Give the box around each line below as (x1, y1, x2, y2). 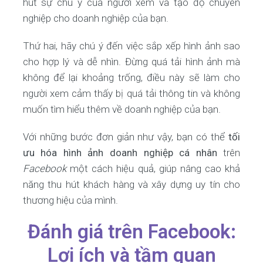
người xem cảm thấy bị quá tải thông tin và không (22, 87, 241, 99)
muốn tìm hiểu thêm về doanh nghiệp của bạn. (22, 103, 221, 115)
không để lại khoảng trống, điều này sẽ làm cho (22, 72, 241, 83)
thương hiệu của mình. (22, 194, 118, 206)
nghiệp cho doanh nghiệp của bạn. (22, 12, 168, 24)
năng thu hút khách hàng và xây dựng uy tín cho (22, 178, 241, 190)
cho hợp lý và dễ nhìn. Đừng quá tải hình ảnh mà (22, 56, 241, 68)
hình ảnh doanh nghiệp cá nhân (63, 147, 217, 159)
